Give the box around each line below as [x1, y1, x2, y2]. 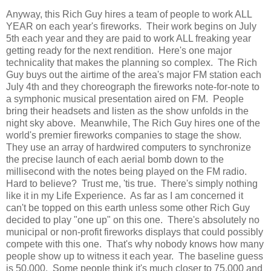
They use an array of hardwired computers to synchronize [6, 142, 251, 153]
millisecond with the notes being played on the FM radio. [6, 166, 249, 177]
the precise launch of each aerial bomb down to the [6, 154, 224, 165]
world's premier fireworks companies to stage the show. [6, 130, 244, 141]
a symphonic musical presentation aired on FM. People [6, 94, 244, 105]
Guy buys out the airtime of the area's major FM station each [6, 70, 261, 80]
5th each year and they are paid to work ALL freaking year [6, 33, 251, 44]
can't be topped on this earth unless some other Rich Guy [6, 203, 250, 214]
